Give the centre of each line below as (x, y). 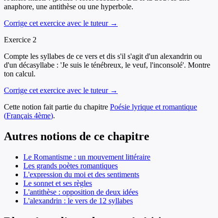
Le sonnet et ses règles (58, 183)
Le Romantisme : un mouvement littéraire (87, 157)
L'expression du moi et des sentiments (81, 174)
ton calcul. (20, 74)
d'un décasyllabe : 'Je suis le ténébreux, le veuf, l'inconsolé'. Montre (107, 65)
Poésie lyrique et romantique (154, 107)
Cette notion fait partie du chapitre (56, 107)
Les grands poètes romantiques (71, 165)
